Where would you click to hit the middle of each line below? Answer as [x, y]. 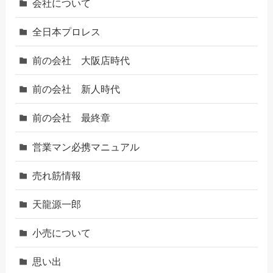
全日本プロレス [67, 31]
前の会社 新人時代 [76, 89]
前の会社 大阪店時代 [81, 60]
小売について [62, 233]
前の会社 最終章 [72, 118]
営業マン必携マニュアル [86, 147]
